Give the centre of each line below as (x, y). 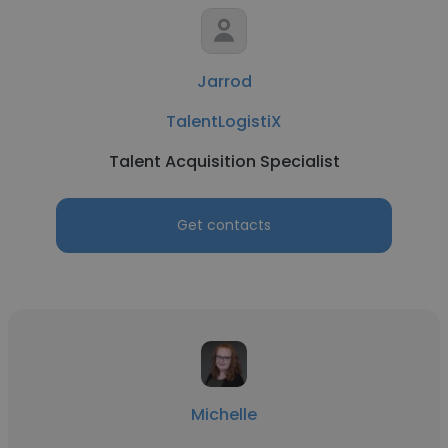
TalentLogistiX (224, 121)
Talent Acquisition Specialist (224, 161)
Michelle (224, 414)
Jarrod (224, 81)
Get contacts (224, 225)
